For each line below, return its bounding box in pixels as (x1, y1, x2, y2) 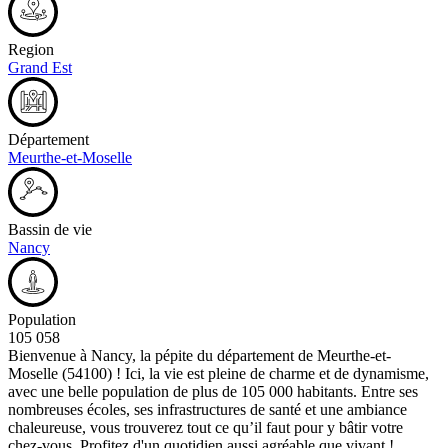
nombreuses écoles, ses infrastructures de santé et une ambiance (8, 400, 407, 418)
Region (8, 40, 54, 58)
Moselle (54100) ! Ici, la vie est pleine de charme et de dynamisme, (8, 364, 429, 382)
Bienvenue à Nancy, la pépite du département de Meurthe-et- (8, 346, 391, 364)
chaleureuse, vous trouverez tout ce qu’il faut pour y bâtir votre (8, 418, 403, 436)
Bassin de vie (8, 220, 92, 238)
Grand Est (8, 58, 72, 76)
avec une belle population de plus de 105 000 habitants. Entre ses (8, 382, 418, 400)
